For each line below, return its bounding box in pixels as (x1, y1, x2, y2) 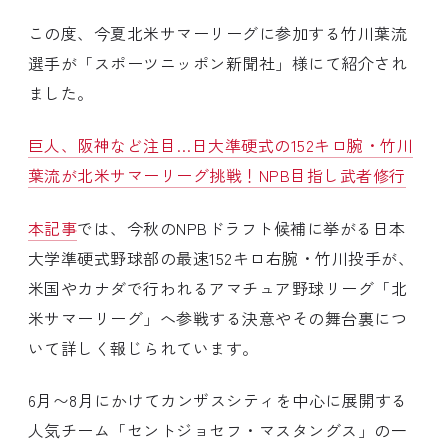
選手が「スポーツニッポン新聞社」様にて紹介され (28, 51, 408, 75)
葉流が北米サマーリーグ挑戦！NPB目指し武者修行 (28, 163, 406, 188)
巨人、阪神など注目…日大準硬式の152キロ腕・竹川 (28, 133, 413, 158)
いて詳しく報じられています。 (28, 335, 259, 360)
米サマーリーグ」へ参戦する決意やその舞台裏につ (28, 305, 408, 330)
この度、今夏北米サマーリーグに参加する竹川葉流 (28, 21, 408, 45)
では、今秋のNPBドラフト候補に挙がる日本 (77, 215, 406, 240)
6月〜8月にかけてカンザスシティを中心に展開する (28, 388, 408, 413)
